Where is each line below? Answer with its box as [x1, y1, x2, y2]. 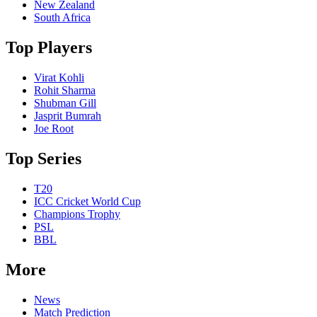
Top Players [6, 38, 92, 57]
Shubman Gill [34, 97, 96, 110]
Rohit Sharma [34, 84, 96, 97]
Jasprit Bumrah [34, 110, 101, 122]
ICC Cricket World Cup [34, 195, 141, 207]
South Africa [34, 11, 91, 24]
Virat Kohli [34, 71, 84, 84]
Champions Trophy [34, 207, 120, 220]
